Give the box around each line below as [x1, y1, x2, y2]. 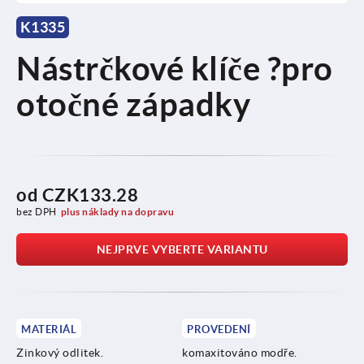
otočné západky [16, 85, 250, 123]
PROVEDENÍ [187, 323, 251, 336]
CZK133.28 [41, 184, 138, 205]
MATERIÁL [21, 323, 76, 336]
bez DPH [16, 206, 57, 217]
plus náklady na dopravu [60, 206, 175, 217]
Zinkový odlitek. [16, 345, 103, 359]
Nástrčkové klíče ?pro [16, 50, 333, 87]
